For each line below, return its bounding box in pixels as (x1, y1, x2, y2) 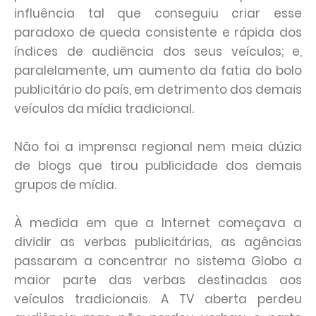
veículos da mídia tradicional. (14, 100, 194, 117)
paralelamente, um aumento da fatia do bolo (14, 62, 302, 79)
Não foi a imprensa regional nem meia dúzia (14, 138, 302, 155)
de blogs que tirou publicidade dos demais (14, 157, 302, 174)
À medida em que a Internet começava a (14, 214, 302, 231)
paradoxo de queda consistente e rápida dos (14, 24, 302, 41)
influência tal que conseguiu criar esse (14, 5, 302, 22)
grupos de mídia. (14, 176, 119, 193)
